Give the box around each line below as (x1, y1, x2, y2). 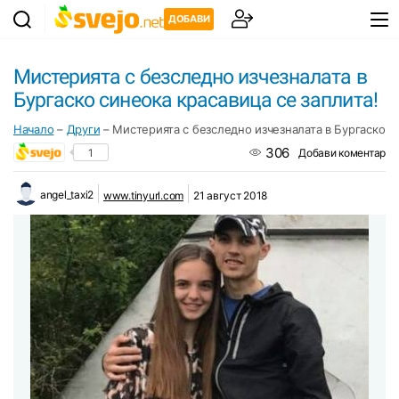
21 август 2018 (192, 188, 268, 202)
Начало (13, 122, 54, 137)
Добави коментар (298, 145, 386, 159)
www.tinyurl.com (103, 188, 183, 202)
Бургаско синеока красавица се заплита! (13, 88, 378, 113)
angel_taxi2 (40, 188, 94, 202)
